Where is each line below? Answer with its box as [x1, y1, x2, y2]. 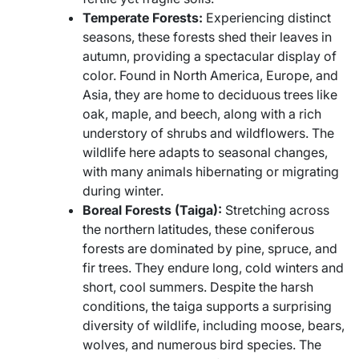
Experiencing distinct [203, 10, 331, 26]
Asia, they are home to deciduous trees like [83, 87, 337, 103]
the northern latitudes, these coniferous [83, 221, 314, 238]
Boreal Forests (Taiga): [83, 202, 222, 219]
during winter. [83, 183, 163, 200]
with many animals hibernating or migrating [83, 163, 339, 180]
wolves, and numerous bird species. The [83, 337, 321, 353]
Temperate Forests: [83, 10, 203, 26]
